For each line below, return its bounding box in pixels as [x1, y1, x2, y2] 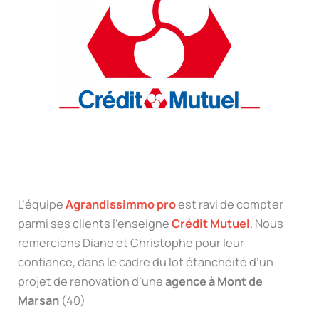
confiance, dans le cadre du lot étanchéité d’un [18, 254, 274, 271]
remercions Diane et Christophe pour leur [18, 235, 245, 251]
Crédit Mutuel [172, 216, 251, 232]
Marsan [18, 293, 60, 309]
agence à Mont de [165, 273, 263, 290]
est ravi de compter [176, 197, 284, 213]
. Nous [250, 216, 284, 232]
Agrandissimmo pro [66, 197, 177, 213]
